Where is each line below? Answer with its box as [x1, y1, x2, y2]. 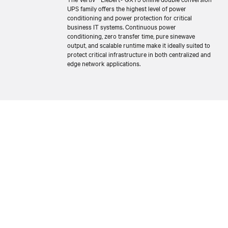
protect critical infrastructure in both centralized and [67, 49, 211, 59]
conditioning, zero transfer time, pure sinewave [67, 31, 195, 40]
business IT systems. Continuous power [67, 21, 176, 31]
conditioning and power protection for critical [67, 12, 192, 22]
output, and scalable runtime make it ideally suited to [67, 40, 210, 49]
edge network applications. [67, 58, 140, 68]
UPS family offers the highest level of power [67, 3, 186, 13]
